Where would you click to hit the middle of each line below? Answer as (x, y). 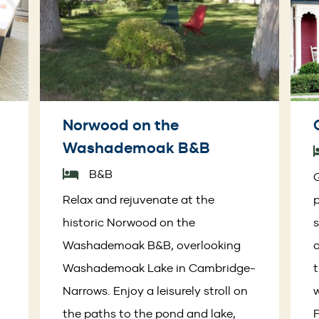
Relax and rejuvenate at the (139, 199)
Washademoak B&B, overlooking (152, 245)
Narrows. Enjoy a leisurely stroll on (156, 290)
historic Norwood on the (129, 222)
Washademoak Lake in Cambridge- (159, 267)
